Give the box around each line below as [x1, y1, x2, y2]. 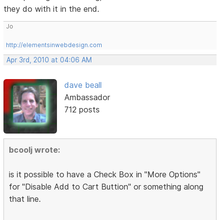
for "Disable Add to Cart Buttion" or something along [9, 181, 204, 192]
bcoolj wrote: [9, 144, 60, 155]
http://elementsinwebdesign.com [6, 41, 103, 49]
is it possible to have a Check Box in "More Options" [9, 169, 201, 179]
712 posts [64, 104, 100, 114]
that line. [9, 193, 41, 204]
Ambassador [64, 92, 110, 102]
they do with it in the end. [3, 3, 100, 14]
